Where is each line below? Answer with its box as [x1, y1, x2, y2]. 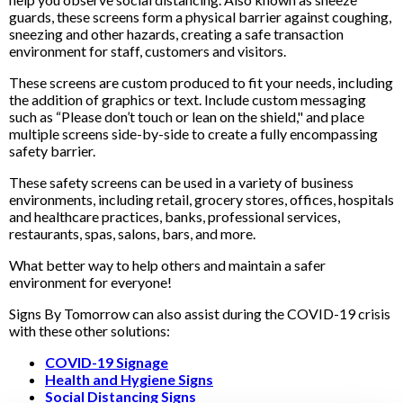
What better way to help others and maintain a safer [9, 256, 326, 273]
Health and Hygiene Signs [45, 371, 213, 388]
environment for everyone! [9, 273, 172, 291]
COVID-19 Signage [45, 354, 168, 371]
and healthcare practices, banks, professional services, [9, 208, 340, 225]
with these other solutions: [9, 322, 170, 339]
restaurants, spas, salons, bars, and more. [9, 225, 255, 242]
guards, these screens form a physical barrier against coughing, [9, 8, 391, 25]
